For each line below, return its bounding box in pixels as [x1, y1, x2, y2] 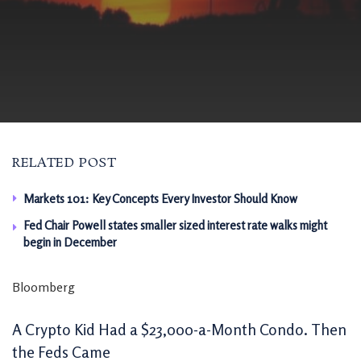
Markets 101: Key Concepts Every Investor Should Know [23, 191, 297, 206]
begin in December [23, 234, 117, 250]
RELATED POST [12, 154, 117, 172]
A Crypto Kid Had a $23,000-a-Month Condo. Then [12, 319, 346, 339]
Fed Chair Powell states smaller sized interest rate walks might [23, 218, 327, 233]
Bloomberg [12, 279, 75, 295]
